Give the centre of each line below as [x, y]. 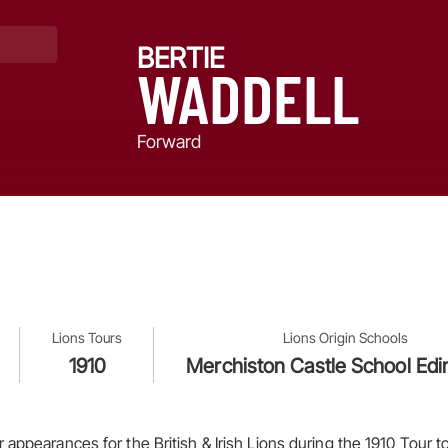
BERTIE [180, 58]
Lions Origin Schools [345, 337]
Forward [169, 141]
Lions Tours [87, 337]
